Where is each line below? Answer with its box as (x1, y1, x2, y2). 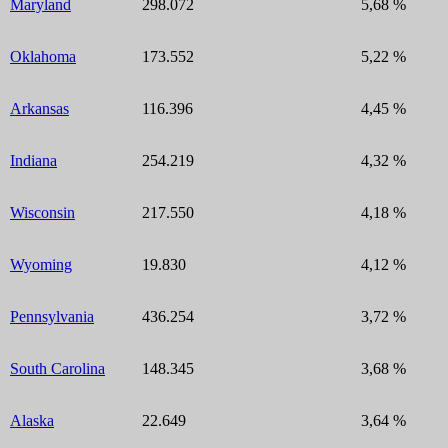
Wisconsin (10, 203, 75, 221)
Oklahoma (10, 47, 76, 65)
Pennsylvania (10, 307, 94, 325)
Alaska (10, 411, 54, 429)
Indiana (10, 151, 57, 169)
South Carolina (10, 359, 105, 377)
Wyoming (10, 255, 72, 273)
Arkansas (10, 99, 69, 117)
